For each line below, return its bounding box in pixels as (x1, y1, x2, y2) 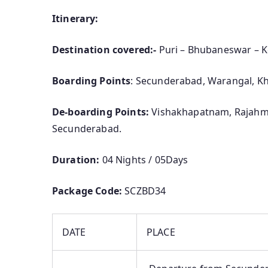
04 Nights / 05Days (99, 153, 188, 167)
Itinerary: (52, 12, 99, 26)
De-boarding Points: (52, 105, 150, 119)
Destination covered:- (52, 43, 157, 57)
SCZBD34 (122, 184, 166, 198)
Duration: (52, 153, 100, 167)
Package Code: (52, 184, 123, 198)
